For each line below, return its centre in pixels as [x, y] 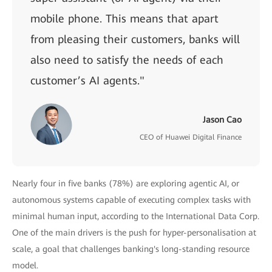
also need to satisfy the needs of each [127, 60]
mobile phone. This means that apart [124, 19]
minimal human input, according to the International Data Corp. [136, 216]
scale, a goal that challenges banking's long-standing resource [131, 249]
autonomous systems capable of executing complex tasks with [131, 200]
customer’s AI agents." [87, 80]
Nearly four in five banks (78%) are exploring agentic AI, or [126, 183]
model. [25, 265]
